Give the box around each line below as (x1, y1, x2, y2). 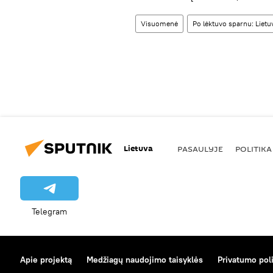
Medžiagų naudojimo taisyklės (87, 254, 203, 265)
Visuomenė (141, 19, 178, 28)
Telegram (32, 206, 67, 217)
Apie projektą (20, 254, 72, 265)
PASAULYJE (177, 143, 223, 154)
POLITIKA (235, 143, 272, 154)
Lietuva (124, 142, 153, 154)
